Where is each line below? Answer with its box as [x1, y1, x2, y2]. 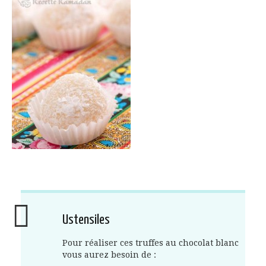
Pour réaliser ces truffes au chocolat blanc [62, 238, 239, 248]
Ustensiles [62, 213, 110, 227]
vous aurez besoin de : [62, 250, 156, 260]
